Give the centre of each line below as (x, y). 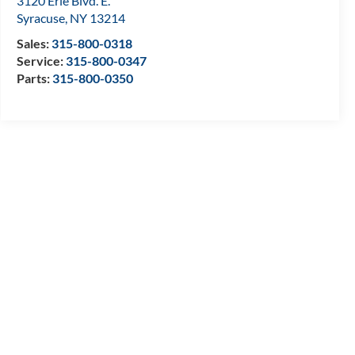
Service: (41, 61)
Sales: (34, 44)
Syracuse (40, 18)
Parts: (34, 78)
